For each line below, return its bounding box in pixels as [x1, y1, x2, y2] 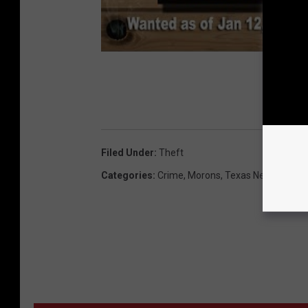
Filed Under [101, 147, 154, 159]
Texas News [225, 170, 277, 181]
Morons [188, 170, 221, 181]
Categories [101, 170, 153, 181]
